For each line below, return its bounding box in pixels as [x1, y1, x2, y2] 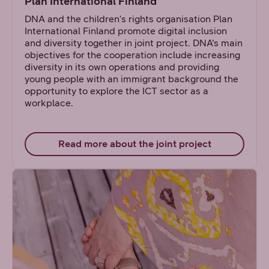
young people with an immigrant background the [25, 73, 238, 85]
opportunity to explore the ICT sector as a [25, 85, 208, 97]
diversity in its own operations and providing [25, 61, 219, 73]
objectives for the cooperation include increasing [25, 49, 240, 61]
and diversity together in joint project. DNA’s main [25, 37, 243, 49]
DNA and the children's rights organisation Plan [25, 13, 232, 25]
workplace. [25, 97, 73, 109]
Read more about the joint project [58, 138, 211, 150]
